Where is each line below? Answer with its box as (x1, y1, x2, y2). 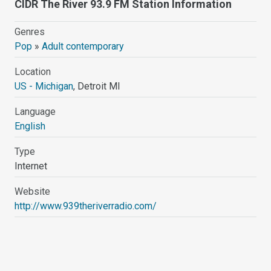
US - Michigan (15, 80, 74, 92)
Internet (15, 160, 48, 172)
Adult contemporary (42, 40, 125, 52)
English (15, 120, 46, 132)
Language (15, 105, 56, 117)
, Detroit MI (73, 80, 121, 92)
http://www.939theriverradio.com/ (15, 200, 157, 212)
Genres (15, 25, 45, 38)
